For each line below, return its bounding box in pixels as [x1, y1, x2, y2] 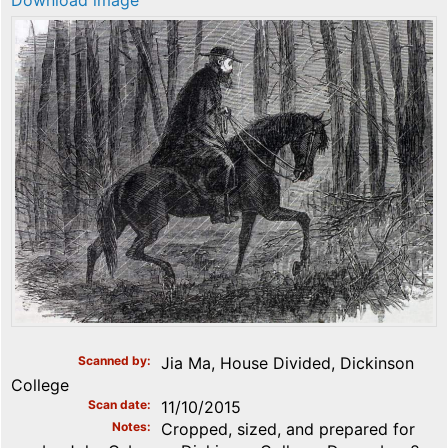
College [11, 375, 69, 395]
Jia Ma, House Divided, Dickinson [161, 353, 414, 373]
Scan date [88, 397, 147, 412]
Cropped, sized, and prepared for [161, 419, 415, 439]
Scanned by [78, 353, 147, 368]
